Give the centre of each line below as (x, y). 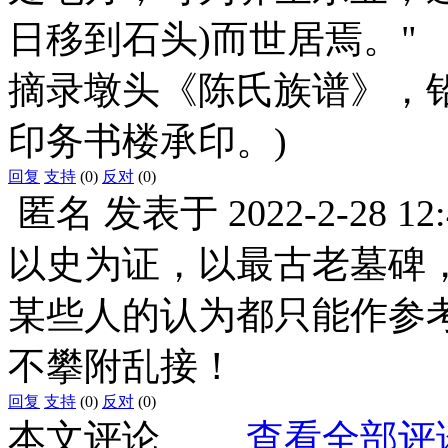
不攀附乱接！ (122, 365)
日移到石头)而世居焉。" (212, 38)
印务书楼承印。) (147, 140)
